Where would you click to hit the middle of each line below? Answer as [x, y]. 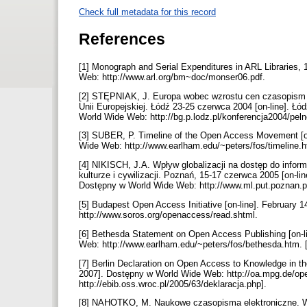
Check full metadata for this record [147, 12]
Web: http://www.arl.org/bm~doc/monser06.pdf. [173, 77]
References [122, 39]
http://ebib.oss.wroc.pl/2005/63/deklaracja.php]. [174, 284]
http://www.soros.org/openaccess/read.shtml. [170, 215]
